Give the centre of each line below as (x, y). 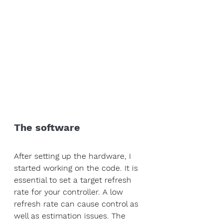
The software (47, 128)
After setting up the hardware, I (74, 156)
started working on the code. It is (77, 168)
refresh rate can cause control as (77, 204)
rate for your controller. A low (70, 192)
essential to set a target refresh (74, 180)
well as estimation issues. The (71, 216)
